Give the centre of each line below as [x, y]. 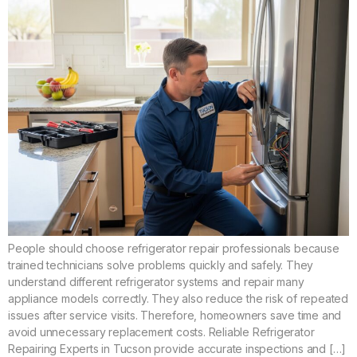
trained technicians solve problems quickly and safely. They [161, 265]
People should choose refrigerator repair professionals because [174, 248]
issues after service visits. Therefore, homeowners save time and [175, 315]
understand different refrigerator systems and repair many [156, 281]
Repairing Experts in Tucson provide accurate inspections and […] [177, 348]
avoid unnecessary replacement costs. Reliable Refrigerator [161, 331]
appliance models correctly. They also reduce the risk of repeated [178, 298]
